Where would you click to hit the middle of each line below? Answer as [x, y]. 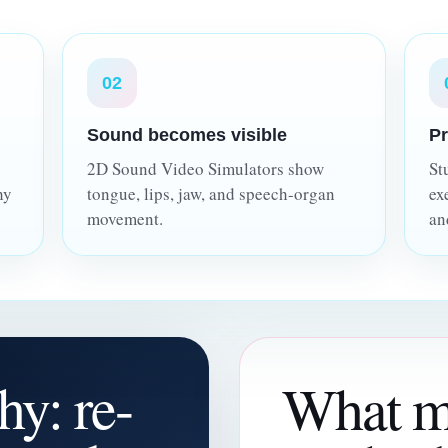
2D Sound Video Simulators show [206, 168]
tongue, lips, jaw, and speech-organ [211, 193]
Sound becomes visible [187, 134]
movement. [125, 218]
